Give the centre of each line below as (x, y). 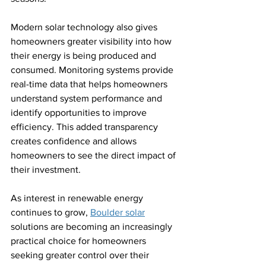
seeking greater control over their (81, 255)
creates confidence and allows (75, 141)
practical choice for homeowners (80, 240)
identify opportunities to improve (80, 112)
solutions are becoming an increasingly (93, 226)
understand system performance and (88, 98)
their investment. (46, 169)
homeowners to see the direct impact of (94, 155)
